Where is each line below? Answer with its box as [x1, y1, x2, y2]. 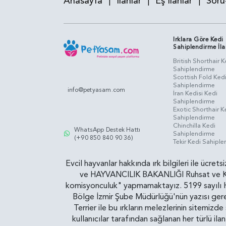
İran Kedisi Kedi [173, 88, 217, 98]
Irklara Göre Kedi [173, 35, 223, 43]
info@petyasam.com [68, 86, 126, 94]
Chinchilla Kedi [173, 121, 215, 130]
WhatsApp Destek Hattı [74, 125, 141, 134]
